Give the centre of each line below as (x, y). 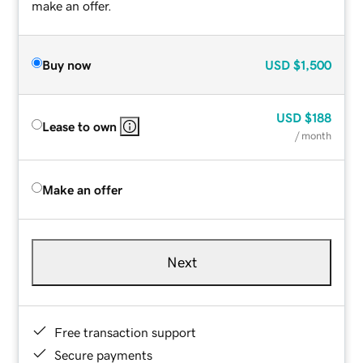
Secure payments (104, 354)
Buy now (67, 64)
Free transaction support (126, 332)
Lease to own (80, 126)
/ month (313, 135)
